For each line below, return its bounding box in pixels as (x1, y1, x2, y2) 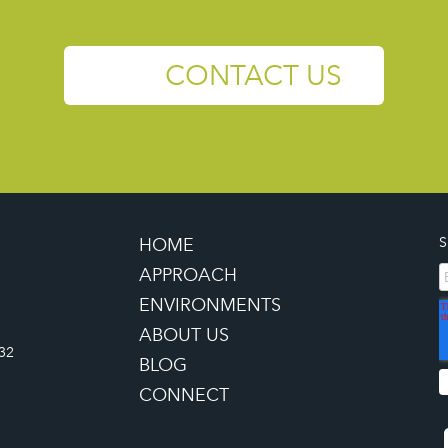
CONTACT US (165, 59, 342, 92)
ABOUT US (139, 324, 229, 346)
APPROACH (139, 264, 237, 286)
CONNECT (139, 384, 229, 406)
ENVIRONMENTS (139, 294, 281, 316)
